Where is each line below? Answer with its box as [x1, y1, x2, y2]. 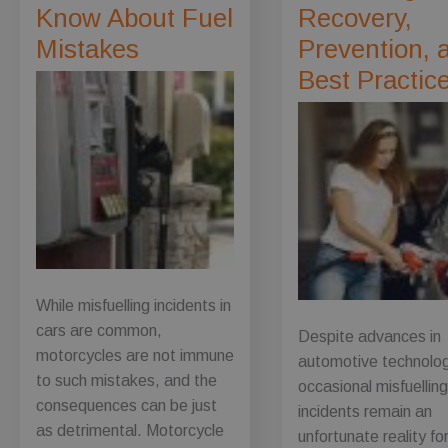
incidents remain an [298, 402, 433, 420]
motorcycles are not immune [36, 346, 234, 364]
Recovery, [298, 3, 413, 34]
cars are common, [36, 321, 162, 339]
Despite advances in [298, 327, 442, 345]
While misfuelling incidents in [36, 296, 231, 314]
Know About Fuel [36, 3, 233, 34]
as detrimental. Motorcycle [36, 421, 224, 439]
